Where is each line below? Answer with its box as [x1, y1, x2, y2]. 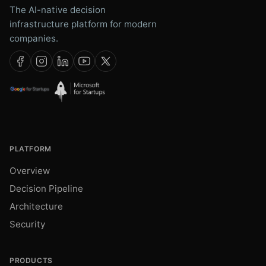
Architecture [9, 201, 63, 212]
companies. [9, 33, 58, 44]
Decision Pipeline [9, 183, 83, 194]
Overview [9, 165, 50, 176]
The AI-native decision [9, 4, 106, 15]
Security [9, 218, 45, 230]
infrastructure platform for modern [9, 18, 157, 30]
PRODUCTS [9, 256, 53, 265]
